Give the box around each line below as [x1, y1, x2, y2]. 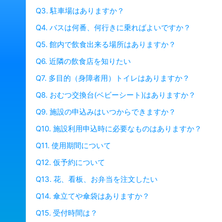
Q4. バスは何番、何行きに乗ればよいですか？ [36, 23, 191, 33]
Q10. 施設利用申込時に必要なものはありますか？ [36, 124, 202, 134]
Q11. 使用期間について [36, 141, 111, 151]
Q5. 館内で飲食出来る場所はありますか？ [36, 40, 176, 50]
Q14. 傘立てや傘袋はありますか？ [36, 191, 150, 201]
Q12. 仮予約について [36, 158, 105, 167]
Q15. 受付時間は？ [36, 208, 98, 218]
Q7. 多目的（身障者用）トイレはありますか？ [36, 73, 190, 83]
